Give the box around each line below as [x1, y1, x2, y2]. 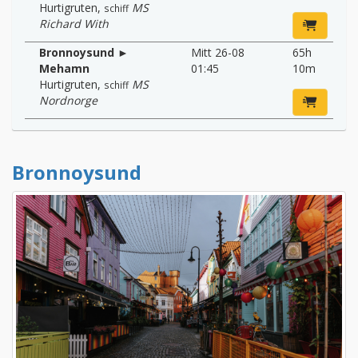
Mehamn [39, 60, 89, 76]
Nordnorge [39, 92, 97, 108]
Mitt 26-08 [191, 44, 245, 60]
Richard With [39, 15, 109, 31]
